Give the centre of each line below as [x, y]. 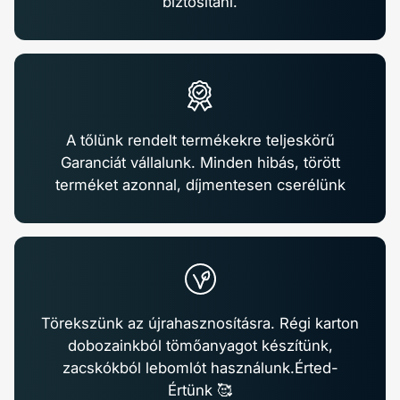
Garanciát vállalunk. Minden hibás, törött [200, 162]
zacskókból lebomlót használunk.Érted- [200, 367]
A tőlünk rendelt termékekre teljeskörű [200, 140]
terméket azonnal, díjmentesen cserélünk [200, 184]
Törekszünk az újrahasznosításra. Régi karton [200, 323]
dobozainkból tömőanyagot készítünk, [200, 345]
